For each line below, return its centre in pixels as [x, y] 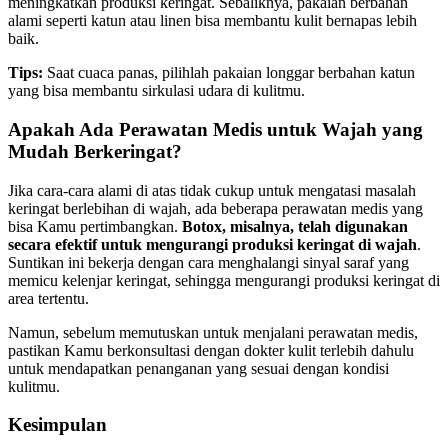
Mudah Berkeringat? [95, 151]
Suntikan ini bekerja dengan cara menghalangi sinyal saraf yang [208, 262]
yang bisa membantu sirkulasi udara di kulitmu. [156, 91]
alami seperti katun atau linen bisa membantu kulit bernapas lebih [212, 21]
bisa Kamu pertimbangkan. [95, 226]
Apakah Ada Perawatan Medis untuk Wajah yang [215, 129]
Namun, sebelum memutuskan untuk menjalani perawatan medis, [213, 332]
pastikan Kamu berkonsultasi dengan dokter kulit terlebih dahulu [211, 350]
